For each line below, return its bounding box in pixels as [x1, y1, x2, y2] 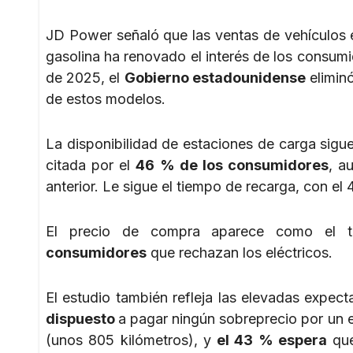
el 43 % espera [217, 331, 327, 348]
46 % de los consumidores [136, 156, 329, 173]
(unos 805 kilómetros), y [46, 331, 217, 348]
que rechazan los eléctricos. [147, 243, 333, 261]
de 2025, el [46, 69, 124, 86]
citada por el [46, 156, 136, 173]
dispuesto [46, 310, 119, 327]
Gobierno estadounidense [124, 69, 306, 86]
